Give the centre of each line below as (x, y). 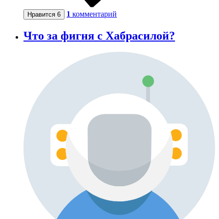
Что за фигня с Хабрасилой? (99, 35)
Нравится (42, 14)
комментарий (95, 14)
